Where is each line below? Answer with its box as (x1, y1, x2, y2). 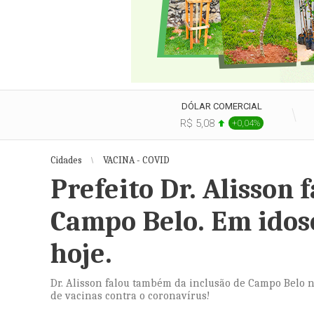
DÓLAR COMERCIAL (182, 101, 262, 111)
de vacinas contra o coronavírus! (50, 289, 210, 302)
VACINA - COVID (103, 154, 170, 166)
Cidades (50, 154, 82, 166)
